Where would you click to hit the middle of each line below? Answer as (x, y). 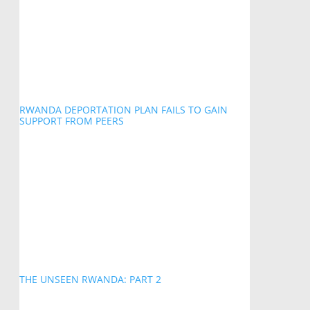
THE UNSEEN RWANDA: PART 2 (90, 279)
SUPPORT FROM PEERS (71, 120)
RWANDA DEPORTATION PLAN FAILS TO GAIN (123, 109)
